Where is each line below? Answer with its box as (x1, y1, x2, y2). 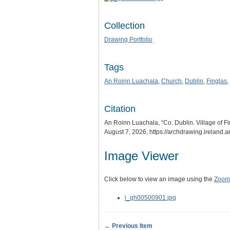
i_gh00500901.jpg (125, 194, 176, 201)
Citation (104, 103, 136, 114)
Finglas (206, 77, 227, 85)
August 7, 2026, (104, 128, 149, 136)
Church (161, 77, 182, 85)
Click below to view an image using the (104, 175, 214, 183)
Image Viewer (104, 148, 179, 163)
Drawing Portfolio (104, 35, 152, 43)
